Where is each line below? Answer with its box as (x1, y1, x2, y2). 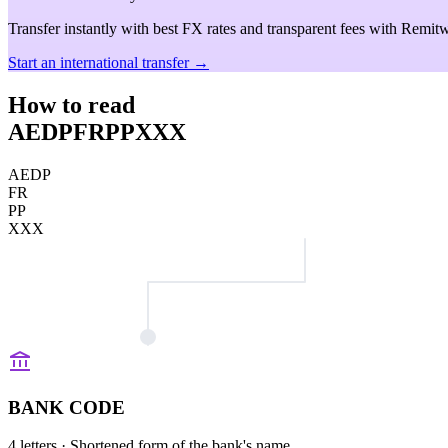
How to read (8, 91, 135, 118)
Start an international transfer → (8, 54, 209, 71)
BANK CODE (8, 396, 125, 418)
